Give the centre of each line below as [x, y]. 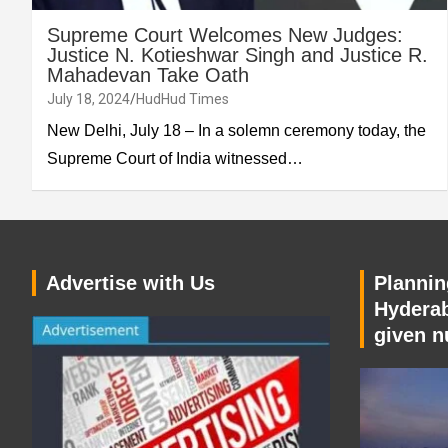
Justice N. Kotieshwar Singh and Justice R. [237, 54]
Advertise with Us [130, 282]
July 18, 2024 [88, 98]
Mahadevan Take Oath [148, 74]
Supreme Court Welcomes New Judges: [225, 34]
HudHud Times [182, 98]
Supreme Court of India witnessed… [175, 158]
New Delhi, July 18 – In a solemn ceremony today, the [236, 130]
